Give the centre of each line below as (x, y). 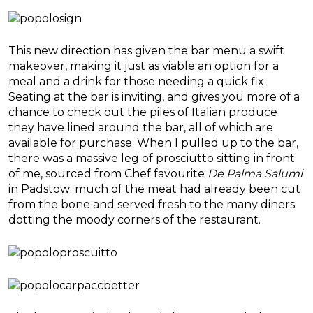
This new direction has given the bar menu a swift (146, 51)
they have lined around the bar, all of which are (141, 128)
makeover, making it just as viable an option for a (144, 66)
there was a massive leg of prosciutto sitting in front (152, 159)
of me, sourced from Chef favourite (108, 174)
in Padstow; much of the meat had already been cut (154, 189)
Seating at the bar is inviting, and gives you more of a (154, 97)
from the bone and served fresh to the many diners (152, 205)
